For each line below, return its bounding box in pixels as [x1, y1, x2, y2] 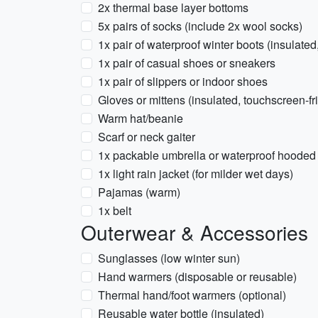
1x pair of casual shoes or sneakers [98, 55, 275, 71]
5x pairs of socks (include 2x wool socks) [98, 18, 302, 34]
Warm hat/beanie [98, 110, 183, 126]
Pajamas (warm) [98, 184, 180, 200]
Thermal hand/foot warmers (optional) [98, 287, 286, 303]
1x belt [98, 202, 131, 219]
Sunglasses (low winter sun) [98, 250, 240, 266]
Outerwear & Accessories [81, 218, 308, 246]
